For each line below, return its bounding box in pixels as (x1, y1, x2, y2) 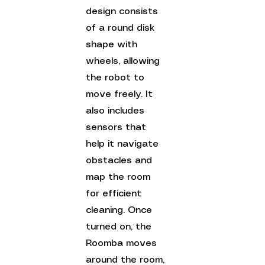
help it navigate (86, 139, 162, 148)
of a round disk (86, 23, 158, 33)
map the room (86, 172, 154, 182)
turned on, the (86, 222, 155, 231)
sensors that (86, 122, 150, 132)
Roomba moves (86, 238, 160, 248)
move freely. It (86, 89, 156, 99)
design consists (86, 7, 161, 16)
